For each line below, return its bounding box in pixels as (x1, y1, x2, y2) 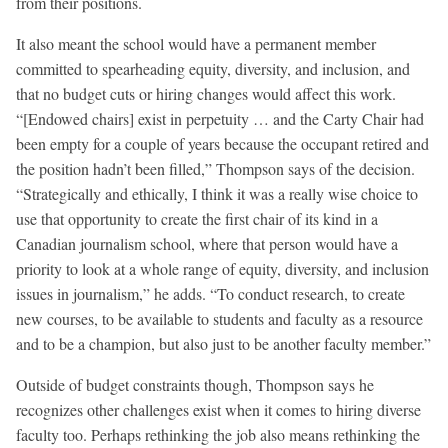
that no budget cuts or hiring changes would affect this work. (16, 83, 396, 105)
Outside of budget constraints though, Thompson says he (16, 374, 374, 396)
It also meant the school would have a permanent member (16, 33, 376, 55)
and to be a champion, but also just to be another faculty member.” (16, 333, 431, 355)
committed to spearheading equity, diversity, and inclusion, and (16, 58, 410, 80)
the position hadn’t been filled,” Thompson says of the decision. (16, 158, 415, 180)
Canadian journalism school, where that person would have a (16, 233, 398, 255)
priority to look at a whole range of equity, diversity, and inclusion (16, 258, 429, 280)
